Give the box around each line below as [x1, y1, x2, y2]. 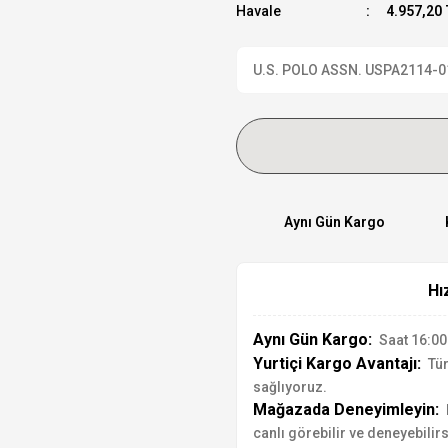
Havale [236, 3, 281, 19]
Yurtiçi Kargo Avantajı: [253, 354, 421, 373]
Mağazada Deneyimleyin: [253, 400, 439, 419]
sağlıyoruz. [253, 379, 327, 395]
